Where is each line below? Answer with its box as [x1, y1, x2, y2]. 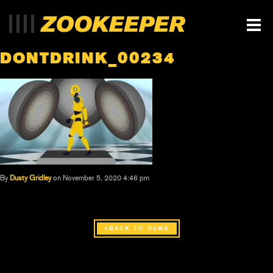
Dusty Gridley [10, 174, 51, 183]
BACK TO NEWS [108, 224, 169, 233]
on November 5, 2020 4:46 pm [53, 174, 149, 183]
